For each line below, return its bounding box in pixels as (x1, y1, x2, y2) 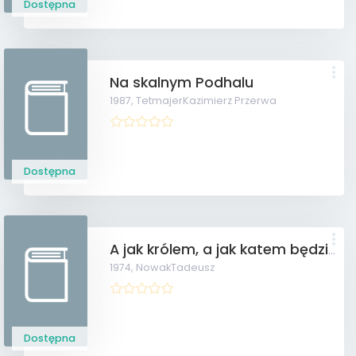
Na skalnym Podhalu (110, 73, 254, 92)
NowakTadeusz (136, 261, 215, 274)
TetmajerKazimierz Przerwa (136, 94, 277, 107)
